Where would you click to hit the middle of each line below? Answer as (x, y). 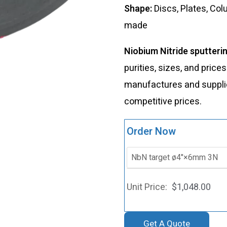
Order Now (151, 131)
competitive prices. (163, 101)
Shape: (139, 9)
